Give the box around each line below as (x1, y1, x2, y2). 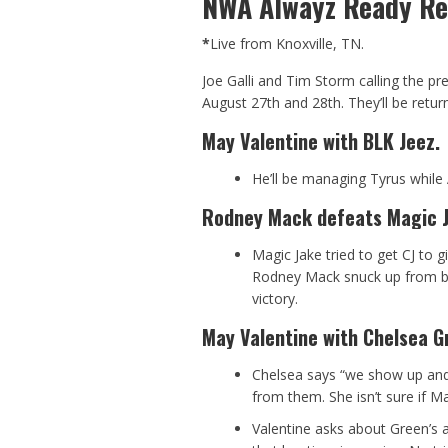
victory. (252, 289, 298, 309)
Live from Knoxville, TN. (210, 34, 364, 54)
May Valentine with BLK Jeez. (202, 126, 440, 157)
